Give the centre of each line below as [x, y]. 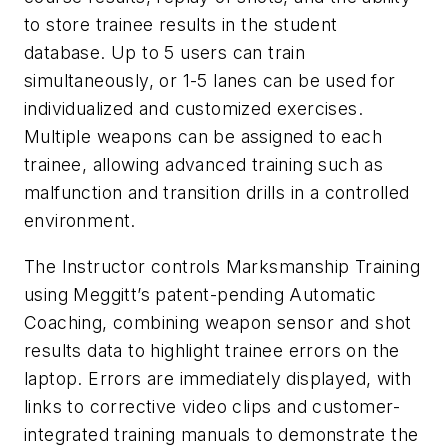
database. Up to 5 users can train [165, 52]
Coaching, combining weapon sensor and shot [218, 322]
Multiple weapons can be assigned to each [203, 136]
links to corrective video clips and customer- [212, 406]
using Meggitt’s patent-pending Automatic [200, 294]
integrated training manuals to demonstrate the [221, 434]
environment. [80, 220]
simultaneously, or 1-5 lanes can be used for [210, 80]
